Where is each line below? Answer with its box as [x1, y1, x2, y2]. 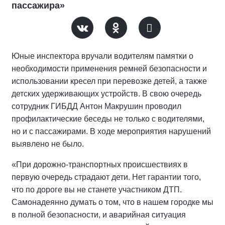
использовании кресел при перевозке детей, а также [12, 76, 207, 85]
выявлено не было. [12, 139, 84, 148]
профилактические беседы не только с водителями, [12, 114, 204, 123]
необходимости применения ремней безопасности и [12, 64, 207, 73]
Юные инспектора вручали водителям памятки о [12, 51, 193, 60]
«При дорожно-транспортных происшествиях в [12, 160, 188, 169]
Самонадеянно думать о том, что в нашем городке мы [12, 197, 213, 206]
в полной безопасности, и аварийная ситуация [12, 210, 186, 219]
